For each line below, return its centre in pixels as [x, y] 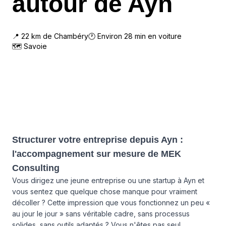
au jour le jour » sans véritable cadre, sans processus [101, 214]
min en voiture [157, 36]
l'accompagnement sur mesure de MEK [97, 154]
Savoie [35, 46]
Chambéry [71, 36]
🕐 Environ [106, 36]
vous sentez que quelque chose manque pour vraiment [105, 191]
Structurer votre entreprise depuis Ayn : [98, 140]
